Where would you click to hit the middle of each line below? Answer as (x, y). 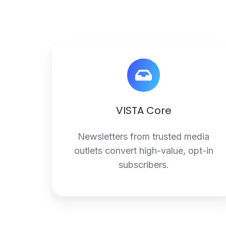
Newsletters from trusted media (144, 136)
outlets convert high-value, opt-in (144, 150)
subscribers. (144, 164)
